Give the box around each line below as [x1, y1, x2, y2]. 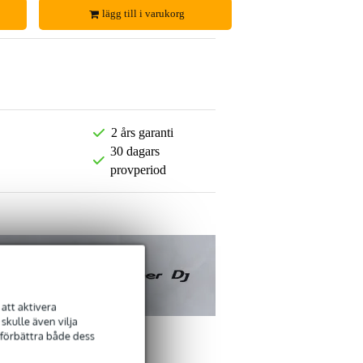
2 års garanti [110, 126, 173, 140]
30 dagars [110, 144, 160, 159]
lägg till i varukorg [102, 7, 186, 20]
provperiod [110, 163, 167, 177]
